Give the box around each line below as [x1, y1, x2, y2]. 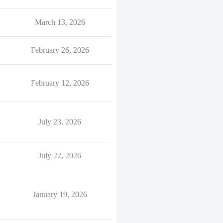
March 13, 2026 [34, 18, 85, 26]
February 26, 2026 [30, 46, 89, 54]
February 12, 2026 [30, 79, 89, 87]
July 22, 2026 [38, 151, 81, 160]
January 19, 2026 [32, 190, 87, 199]
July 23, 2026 [38, 117, 81, 126]
